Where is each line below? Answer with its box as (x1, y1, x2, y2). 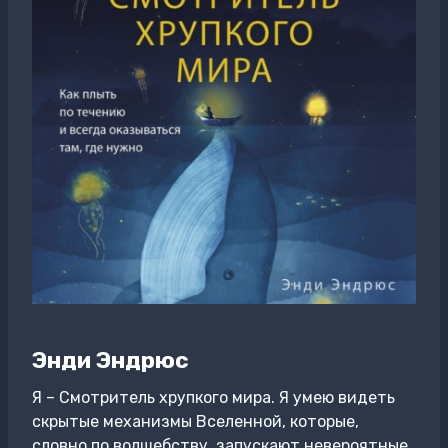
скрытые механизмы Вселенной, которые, (32, 412, 359, 431)
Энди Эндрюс (32, 345, 189, 374)
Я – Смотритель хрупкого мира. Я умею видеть (32, 388, 395, 407)
